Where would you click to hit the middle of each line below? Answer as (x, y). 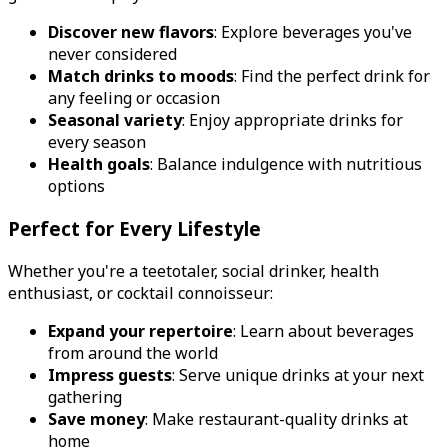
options (76, 186)
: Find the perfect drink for (332, 76)
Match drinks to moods (141, 76)
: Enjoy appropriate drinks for (292, 120)
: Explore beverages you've (313, 32)
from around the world (133, 352)
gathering (85, 396)
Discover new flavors (131, 32)
